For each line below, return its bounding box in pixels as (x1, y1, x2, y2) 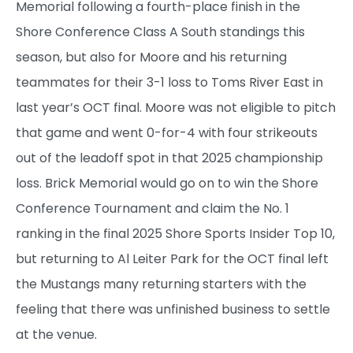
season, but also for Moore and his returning (16, 47, 287, 66)
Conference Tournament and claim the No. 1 (16, 199, 289, 217)
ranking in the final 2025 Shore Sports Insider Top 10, (16, 224, 335, 243)
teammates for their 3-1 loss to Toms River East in (16, 72, 323, 91)
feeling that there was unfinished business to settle (16, 299, 330, 318)
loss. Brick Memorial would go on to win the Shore (16, 173, 318, 192)
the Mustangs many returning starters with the (16, 274, 307, 293)
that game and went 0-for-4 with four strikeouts (16, 123, 318, 142)
